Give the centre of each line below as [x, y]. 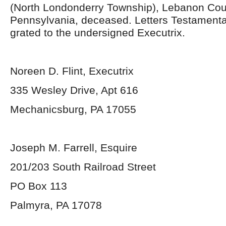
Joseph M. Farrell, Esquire [74, 148]
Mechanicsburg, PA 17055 [73, 109]
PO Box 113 [39, 186]
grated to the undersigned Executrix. [98, 33]
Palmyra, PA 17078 [56, 205]
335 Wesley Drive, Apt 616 [74, 90]
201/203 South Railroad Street [83, 167]
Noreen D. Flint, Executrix [72, 71]
